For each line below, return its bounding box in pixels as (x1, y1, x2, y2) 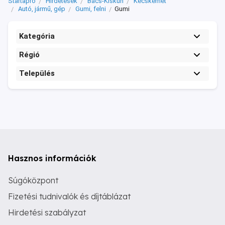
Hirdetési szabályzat (8, 207, 86, 217)
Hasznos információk (8, 153, 96, 163)
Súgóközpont (8, 175, 58, 185)
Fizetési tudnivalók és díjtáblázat (8, 191, 131, 201)
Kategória (19, 32, 55, 41)
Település (19, 69, 55, 78)
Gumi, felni (75, 5, 106, 13)
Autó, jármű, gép (18, 5, 65, 13)
